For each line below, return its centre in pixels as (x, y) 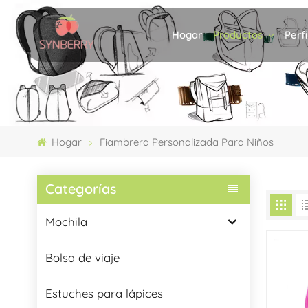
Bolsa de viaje (82, 257)
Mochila (66, 221)
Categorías (81, 189)
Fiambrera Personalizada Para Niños (186, 142)
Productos (240, 34)
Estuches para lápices (104, 293)
